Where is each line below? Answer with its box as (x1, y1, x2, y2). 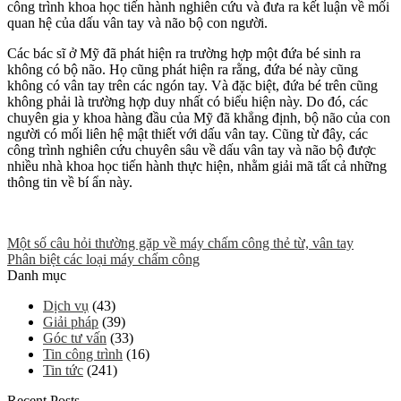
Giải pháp (43, 314, 98, 330)
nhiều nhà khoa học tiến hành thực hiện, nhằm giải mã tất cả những (7, 158, 387, 175)
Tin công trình (43, 346, 123, 363)
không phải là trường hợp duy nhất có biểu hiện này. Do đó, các (7, 94, 368, 110)
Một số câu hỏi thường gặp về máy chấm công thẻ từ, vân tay (7, 235, 354, 252)
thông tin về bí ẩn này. (7, 175, 132, 191)
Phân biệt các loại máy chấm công (7, 252, 200, 268)
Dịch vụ (43, 298, 89, 314)
